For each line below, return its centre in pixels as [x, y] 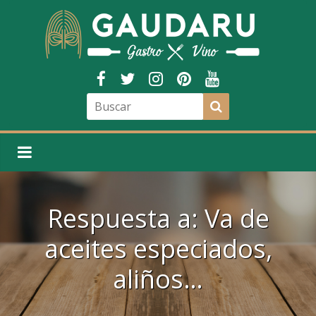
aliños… [158, 279]
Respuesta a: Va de [158, 218]
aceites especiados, [158, 249]
